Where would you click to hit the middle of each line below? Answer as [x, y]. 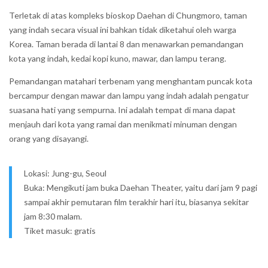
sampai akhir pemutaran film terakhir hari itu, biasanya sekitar [136, 202]
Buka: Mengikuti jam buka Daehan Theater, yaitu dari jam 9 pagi [141, 188]
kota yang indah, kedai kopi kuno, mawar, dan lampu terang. [118, 58]
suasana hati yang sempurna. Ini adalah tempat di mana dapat [122, 110]
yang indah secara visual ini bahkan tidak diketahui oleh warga [123, 30]
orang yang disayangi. [49, 138]
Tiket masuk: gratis [60, 231]
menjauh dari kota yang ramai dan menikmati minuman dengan [123, 124]
